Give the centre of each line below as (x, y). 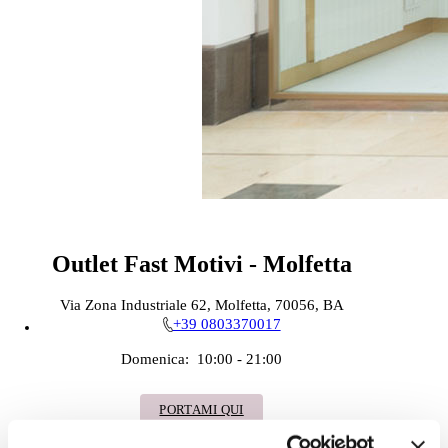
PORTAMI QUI (201, 410)
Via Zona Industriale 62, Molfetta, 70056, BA (201, 304)
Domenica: (155, 359)
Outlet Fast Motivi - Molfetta (201, 263)
